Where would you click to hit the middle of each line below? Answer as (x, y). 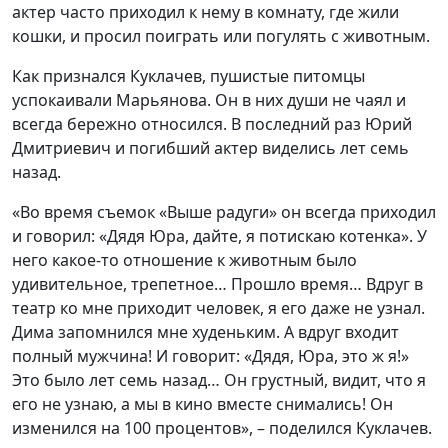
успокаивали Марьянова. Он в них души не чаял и (209, 100)
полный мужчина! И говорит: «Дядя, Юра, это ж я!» (210, 356)
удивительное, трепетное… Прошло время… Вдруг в (217, 284)
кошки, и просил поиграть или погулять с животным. (221, 36)
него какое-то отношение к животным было (184, 260)
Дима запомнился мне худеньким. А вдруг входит (205, 332)
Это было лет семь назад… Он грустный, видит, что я (219, 380)
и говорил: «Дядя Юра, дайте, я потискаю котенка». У (219, 236)
